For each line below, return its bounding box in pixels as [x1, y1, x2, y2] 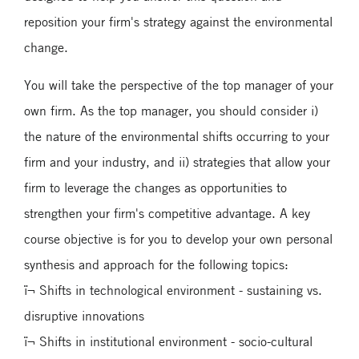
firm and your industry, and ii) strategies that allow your [24, 153, 330, 170]
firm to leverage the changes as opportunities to [24, 179, 287, 196]
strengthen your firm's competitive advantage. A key [24, 204, 310, 221]
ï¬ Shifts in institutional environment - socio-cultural [24, 333, 313, 349]
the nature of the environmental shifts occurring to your [24, 127, 329, 144]
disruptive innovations [24, 307, 144, 324]
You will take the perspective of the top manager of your [24, 76, 333, 93]
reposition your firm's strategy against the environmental [24, 13, 333, 30]
